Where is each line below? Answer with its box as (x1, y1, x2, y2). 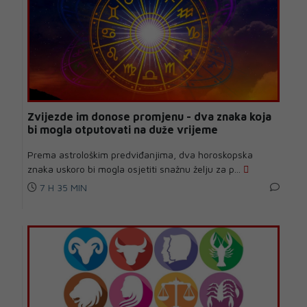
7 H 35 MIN (37, 182, 87, 194)
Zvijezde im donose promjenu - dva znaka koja (27, 110, 271, 123)
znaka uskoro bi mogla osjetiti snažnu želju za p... (27, 163, 243, 175)
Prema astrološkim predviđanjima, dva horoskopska (27, 149, 253, 161)
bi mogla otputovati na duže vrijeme (27, 123, 218, 136)
